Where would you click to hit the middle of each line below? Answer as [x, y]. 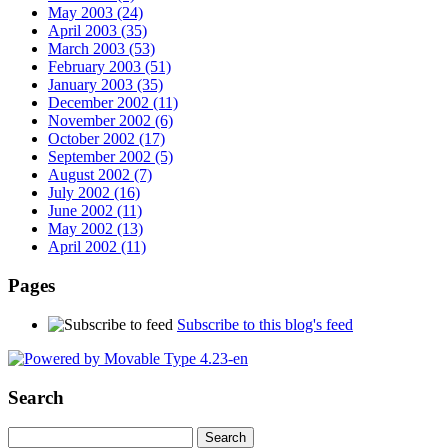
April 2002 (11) [97, 247]
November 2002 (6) [110, 121]
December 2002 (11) [113, 103]
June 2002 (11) [95, 211]
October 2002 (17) [106, 139]
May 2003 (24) [95, 13]
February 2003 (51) [109, 67]
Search [36, 397]
